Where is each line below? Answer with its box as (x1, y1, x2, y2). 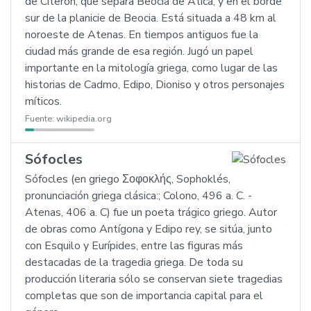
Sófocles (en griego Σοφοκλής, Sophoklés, (25, 171, 230, 187)
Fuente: (25, 112, 56, 125)
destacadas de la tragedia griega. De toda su (25, 255, 243, 270)
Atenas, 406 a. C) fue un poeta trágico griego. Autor (25, 205, 277, 220)
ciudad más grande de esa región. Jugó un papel (25, 44, 253, 59)
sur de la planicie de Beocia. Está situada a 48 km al (25, 10, 276, 26)
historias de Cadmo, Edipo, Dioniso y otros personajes (25, 77, 285, 92)
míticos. (25, 94, 62, 109)
